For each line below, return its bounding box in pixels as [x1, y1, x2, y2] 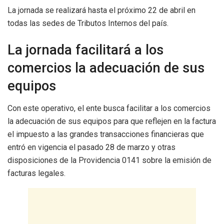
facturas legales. [7, 168, 65, 178]
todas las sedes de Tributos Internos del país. [7, 18, 168, 28]
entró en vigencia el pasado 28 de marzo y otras [7, 142, 175, 152]
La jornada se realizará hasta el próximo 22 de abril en [7, 5, 195, 15]
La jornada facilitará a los [7, 42, 163, 58]
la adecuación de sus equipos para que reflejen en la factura [7, 116, 216, 126]
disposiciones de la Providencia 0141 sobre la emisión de [7, 155, 211, 165]
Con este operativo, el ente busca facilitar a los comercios [7, 103, 210, 113]
